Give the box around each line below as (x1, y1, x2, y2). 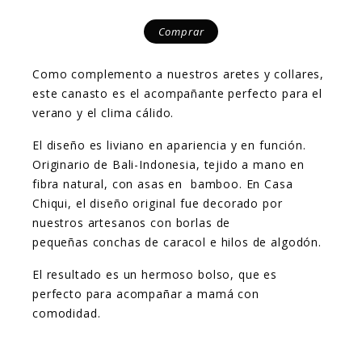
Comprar (158, 24, 204, 39)
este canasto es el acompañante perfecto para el (32, 86, 322, 101)
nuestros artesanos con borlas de (32, 215, 231, 230)
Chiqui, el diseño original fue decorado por (32, 196, 283, 211)
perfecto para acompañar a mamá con (32, 286, 259, 301)
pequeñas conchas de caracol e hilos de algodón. (32, 234, 322, 250)
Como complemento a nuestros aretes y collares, (32, 66, 325, 82)
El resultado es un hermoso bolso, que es (32, 267, 278, 282)
